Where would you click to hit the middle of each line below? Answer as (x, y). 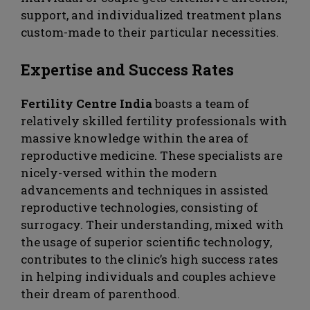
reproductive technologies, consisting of (139, 208)
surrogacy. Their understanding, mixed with (152, 225)
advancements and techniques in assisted (145, 190)
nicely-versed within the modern (119, 173)
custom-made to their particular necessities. (150, 32)
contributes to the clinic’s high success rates (149, 259)
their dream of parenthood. (100, 294)
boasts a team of (201, 104)
